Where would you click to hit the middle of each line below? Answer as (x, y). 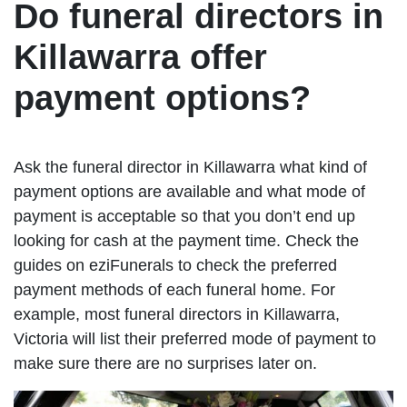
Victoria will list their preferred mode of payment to (195, 339)
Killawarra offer (140, 58)
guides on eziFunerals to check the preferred (175, 266)
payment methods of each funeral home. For (174, 290)
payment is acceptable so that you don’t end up (184, 217)
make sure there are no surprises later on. (165, 364)
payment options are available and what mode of (189, 192)
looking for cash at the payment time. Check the (186, 241)
